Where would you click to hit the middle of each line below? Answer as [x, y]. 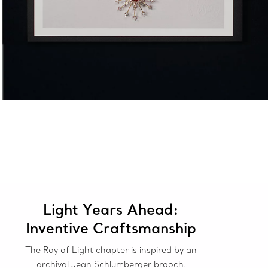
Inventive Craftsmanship [111, 228]
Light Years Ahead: [111, 209]
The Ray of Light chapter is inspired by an [111, 250]
